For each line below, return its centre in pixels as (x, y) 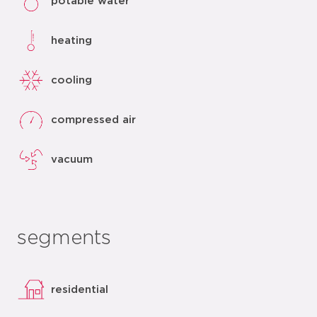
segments (64, 238)
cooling (71, 80)
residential (80, 289)
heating (71, 40)
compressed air (93, 120)
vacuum (72, 159)
